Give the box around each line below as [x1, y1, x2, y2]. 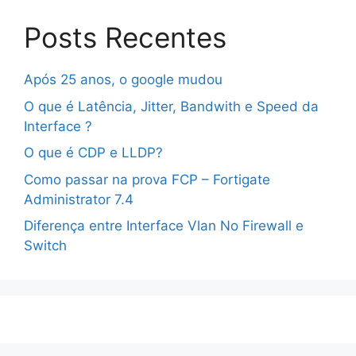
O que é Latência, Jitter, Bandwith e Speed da [24, 98, 319, 114]
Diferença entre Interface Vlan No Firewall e [24, 218, 304, 234]
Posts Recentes [24, 21, 226, 55]
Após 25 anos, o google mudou [24, 72, 222, 88]
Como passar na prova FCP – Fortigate [24, 171, 270, 188]
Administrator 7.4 [24, 191, 133, 207]
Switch [24, 238, 67, 254]
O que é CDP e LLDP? [24, 145, 163, 161]
